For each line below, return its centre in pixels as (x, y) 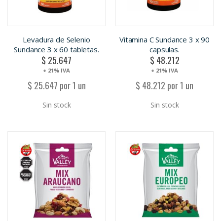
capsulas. (165, 49)
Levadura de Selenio (56, 39)
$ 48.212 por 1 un (165, 86)
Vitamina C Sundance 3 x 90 (165, 39)
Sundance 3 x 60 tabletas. (56, 49)
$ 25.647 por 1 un (56, 86)
